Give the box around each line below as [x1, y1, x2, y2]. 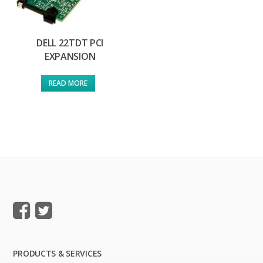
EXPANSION [45, 50, 96, 63]
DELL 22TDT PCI [36, 36, 103, 50]
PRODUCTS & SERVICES [13, 247, 102, 259]
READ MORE [49, 78, 88, 89]
